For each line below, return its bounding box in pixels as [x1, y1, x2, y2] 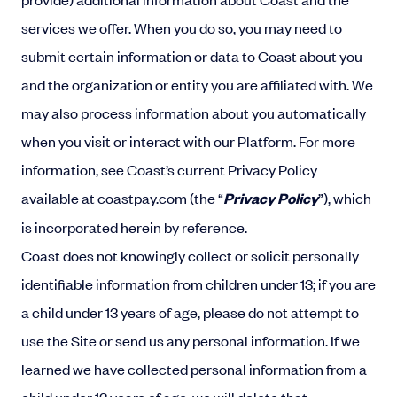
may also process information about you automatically [21, 103, 366, 122]
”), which [318, 188, 371, 207]
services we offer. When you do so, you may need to [21, 18, 342, 37]
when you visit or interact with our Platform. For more [21, 131, 355, 151]
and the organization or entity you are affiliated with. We [21, 74, 373, 94]
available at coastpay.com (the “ [21, 188, 223, 207]
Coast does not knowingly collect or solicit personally [21, 245, 359, 265]
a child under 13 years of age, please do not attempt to [21, 302, 359, 322]
